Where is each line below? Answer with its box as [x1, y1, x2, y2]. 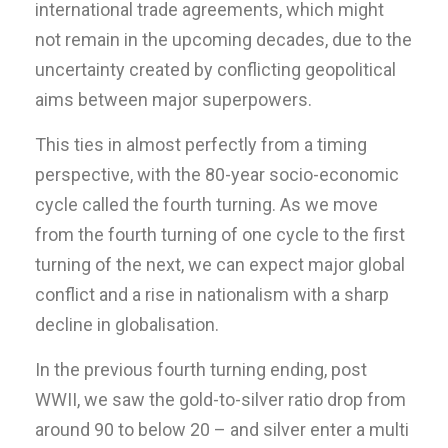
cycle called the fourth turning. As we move [35, 193, 378, 215]
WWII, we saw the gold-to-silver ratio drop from [35, 388, 406, 410]
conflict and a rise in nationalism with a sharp [35, 283, 389, 305]
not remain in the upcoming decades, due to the [35, 28, 412, 50]
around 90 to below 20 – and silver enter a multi [35, 418, 409, 440]
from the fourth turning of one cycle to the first [35, 223, 405, 245]
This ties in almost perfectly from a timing [35, 133, 367, 155]
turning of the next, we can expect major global [35, 253, 405, 275]
